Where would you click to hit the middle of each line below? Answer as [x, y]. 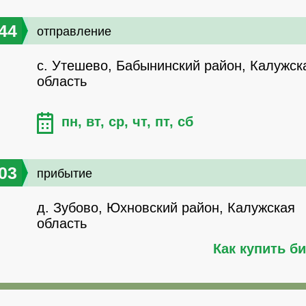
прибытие [65, 174]
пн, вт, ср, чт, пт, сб [127, 122]
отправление [74, 32]
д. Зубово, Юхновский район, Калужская [166, 208]
